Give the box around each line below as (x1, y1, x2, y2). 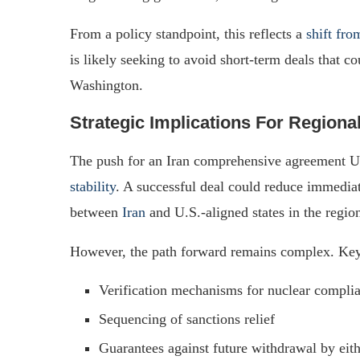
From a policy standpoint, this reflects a (70, 25, 306, 42)
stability (70, 178, 116, 194)
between (70, 203, 122, 220)
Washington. (70, 76, 143, 93)
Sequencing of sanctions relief (99, 310, 275, 327)
